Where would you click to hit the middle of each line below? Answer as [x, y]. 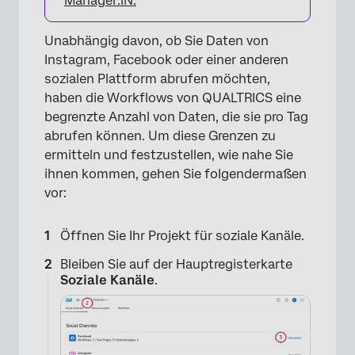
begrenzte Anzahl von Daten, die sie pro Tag [176, 116]
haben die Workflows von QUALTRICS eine [173, 97]
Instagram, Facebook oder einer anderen [166, 59]
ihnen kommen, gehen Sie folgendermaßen [176, 174]
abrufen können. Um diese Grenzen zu [160, 136]
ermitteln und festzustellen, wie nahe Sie [169, 155]
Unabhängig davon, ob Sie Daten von [157, 40]
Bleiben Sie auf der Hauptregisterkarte [176, 264]
